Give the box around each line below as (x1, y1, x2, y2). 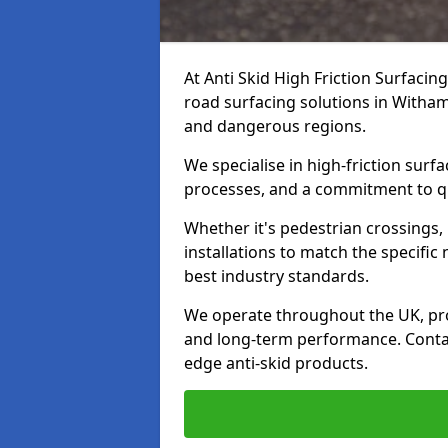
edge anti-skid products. (184, 352, 368, 374)
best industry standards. (184, 265, 369, 287)
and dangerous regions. (184, 115, 366, 137)
